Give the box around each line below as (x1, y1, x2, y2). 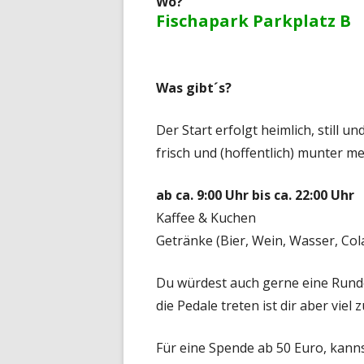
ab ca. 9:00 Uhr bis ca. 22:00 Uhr (156, 185, 354, 204)
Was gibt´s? (156, 78, 232, 97)
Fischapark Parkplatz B (156, 9, 351, 32)
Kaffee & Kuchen (156, 208, 256, 227)
